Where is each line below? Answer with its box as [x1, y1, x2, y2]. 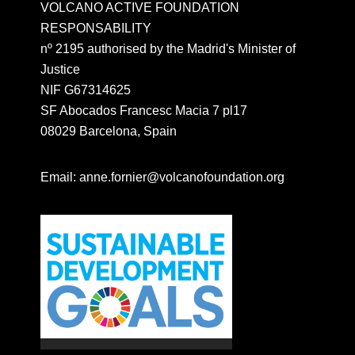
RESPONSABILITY [40, 21, 151, 35]
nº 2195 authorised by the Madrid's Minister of [40, 41, 296, 55]
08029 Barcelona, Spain [40, 124, 177, 138]
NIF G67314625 [40, 82, 131, 97]
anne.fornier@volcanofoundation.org [78, 170, 284, 184]
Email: [40, 170, 79, 184]
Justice [40, 62, 80, 76]
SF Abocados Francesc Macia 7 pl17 [40, 103, 247, 117]
